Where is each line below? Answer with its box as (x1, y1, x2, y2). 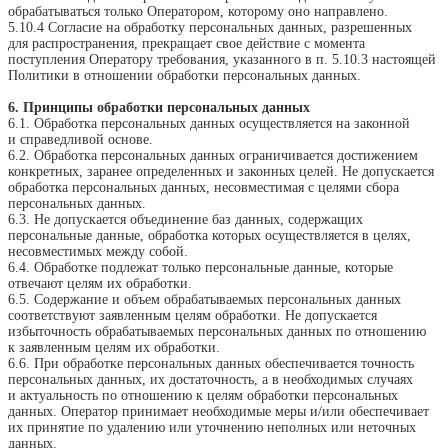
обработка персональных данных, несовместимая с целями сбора (8, 180, 399, 196)
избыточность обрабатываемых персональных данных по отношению (8, 324, 426, 340)
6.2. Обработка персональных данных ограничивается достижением (8, 148, 418, 164)
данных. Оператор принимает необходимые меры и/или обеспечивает (8, 404, 429, 420)
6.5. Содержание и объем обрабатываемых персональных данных (8, 292, 401, 308)
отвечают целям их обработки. (8, 276, 192, 292)
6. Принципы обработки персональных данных (8, 100, 310, 116)
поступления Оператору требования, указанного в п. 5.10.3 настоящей (8, 52, 436, 68)
